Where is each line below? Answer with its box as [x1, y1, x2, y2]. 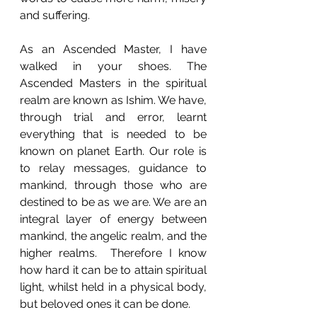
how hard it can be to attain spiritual [20, 263, 207, 277]
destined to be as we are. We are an [20, 195, 207, 209]
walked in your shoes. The [20, 59, 207, 73]
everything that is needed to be [20, 127, 207, 141]
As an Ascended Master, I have [20, 42, 207, 56]
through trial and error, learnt [20, 110, 207, 124]
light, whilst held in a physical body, [20, 280, 207, 294]
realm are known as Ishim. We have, [20, 93, 207, 107]
